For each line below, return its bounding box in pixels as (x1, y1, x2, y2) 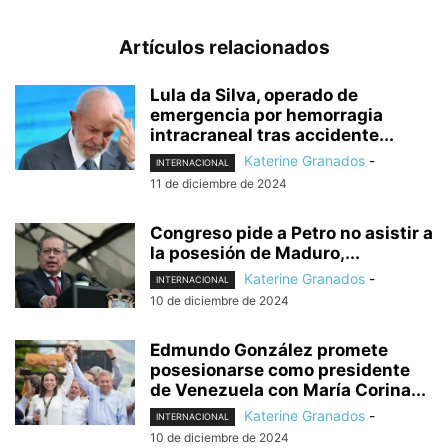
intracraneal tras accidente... (150, 125, 394, 146)
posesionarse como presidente (150, 359, 410, 380)
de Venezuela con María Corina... (150, 379, 426, 400)
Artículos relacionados (118, 36, 330, 60)
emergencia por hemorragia (150, 105, 383, 126)
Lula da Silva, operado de (150, 85, 358, 106)
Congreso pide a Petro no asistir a (150, 222, 433, 243)
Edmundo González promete (150, 339, 388, 360)
